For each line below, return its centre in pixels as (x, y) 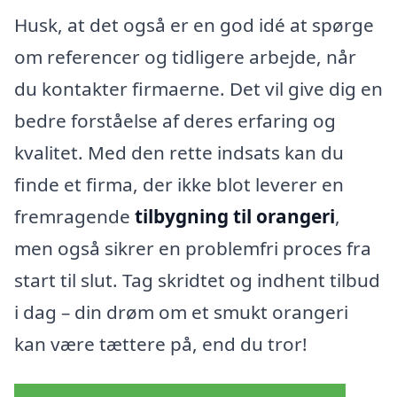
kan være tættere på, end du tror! (161, 343)
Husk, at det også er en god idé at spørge (194, 24)
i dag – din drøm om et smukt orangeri (181, 311)
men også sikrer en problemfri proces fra (193, 248)
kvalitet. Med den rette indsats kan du (179, 152)
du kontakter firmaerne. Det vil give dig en (198, 88)
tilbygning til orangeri (235, 216)
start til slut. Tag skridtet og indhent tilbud (197, 280)
